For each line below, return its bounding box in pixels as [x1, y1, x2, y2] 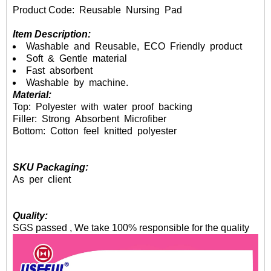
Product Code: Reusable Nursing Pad [13, 5, 182, 15]
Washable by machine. [26, 77, 128, 88]
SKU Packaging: [13, 162, 88, 172]
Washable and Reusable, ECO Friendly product [26, 41, 247, 51]
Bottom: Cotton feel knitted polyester [13, 126, 177, 136]
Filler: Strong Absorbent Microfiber [13, 114, 166, 124]
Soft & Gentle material [26, 53, 127, 64]
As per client [13, 174, 71, 184]
